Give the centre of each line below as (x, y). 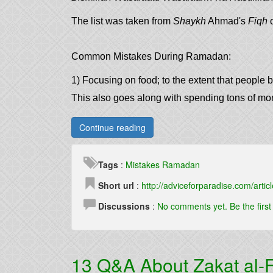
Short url (116, 185)
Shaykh (190, 21)
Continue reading (112, 127)
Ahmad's (227, 21)
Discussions (124, 206)
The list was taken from (122, 21)
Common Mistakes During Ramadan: (151, 56)
